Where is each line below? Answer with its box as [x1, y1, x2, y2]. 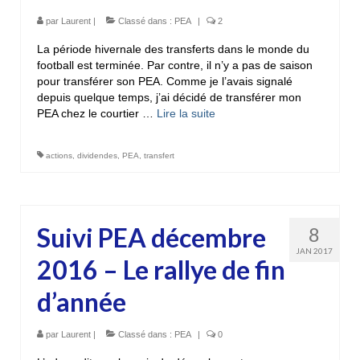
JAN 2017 [296, 245, 333, 256]
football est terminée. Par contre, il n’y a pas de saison [37, 58, 313, 72]
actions [46, 150, 72, 160]
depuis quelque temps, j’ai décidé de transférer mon [37, 90, 301, 104]
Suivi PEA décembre [37, 221, 266, 253]
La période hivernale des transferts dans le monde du [37, 42, 309, 55]
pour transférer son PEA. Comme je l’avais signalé [37, 74, 292, 88]
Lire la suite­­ [157, 106, 215, 120]
